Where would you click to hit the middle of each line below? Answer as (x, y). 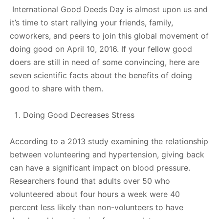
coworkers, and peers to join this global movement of (109, 35)
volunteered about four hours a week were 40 (95, 194)
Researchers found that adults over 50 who (90, 181)
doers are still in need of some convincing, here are (105, 62)
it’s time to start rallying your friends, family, (91, 22)
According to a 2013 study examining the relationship (109, 141)
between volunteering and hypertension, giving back (107, 154)
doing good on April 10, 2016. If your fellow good (101, 49)
